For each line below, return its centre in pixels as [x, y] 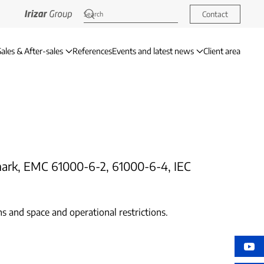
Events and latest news [153, 51]
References [92, 51]
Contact [215, 14]
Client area [222, 51]
